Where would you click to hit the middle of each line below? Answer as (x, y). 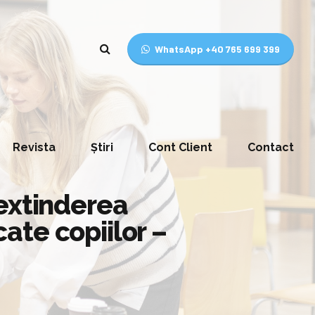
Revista (34, 147)
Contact (271, 147)
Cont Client (180, 147)
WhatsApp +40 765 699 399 (217, 49)
